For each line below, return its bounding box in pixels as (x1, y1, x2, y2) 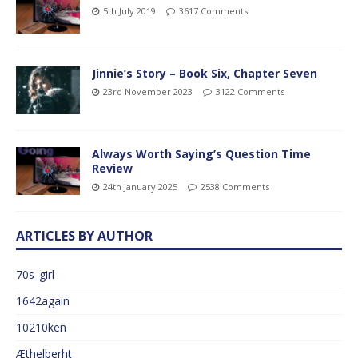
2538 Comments (201, 181, 269, 193)
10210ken (16, 320, 66, 336)
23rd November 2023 (103, 85, 193, 97)
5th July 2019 (103, 4, 156, 17)
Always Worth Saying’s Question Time (92, 146, 311, 162)
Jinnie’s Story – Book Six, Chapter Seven (92, 65, 317, 81)
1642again (16, 293, 70, 309)
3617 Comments (179, 4, 248, 17)
